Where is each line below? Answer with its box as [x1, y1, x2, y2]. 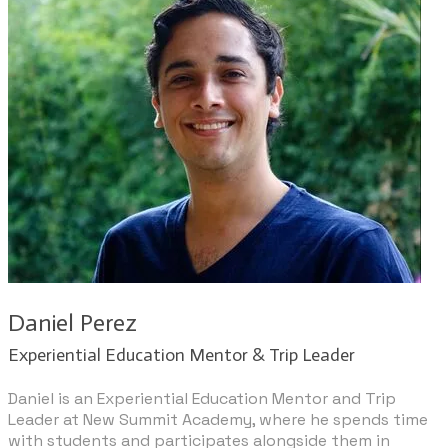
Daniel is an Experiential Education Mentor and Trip [8, 388, 396, 410]
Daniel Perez [8, 308, 137, 338]
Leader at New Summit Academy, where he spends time [8, 409, 428, 431]
